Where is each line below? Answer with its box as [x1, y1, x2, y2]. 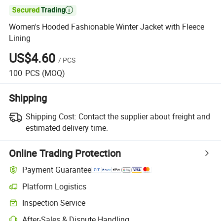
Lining [9, 33, 31, 44]
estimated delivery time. [25, 122, 108, 133]
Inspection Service [22, 197, 86, 209]
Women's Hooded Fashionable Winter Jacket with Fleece [9, 21, 205, 33]
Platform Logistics [22, 181, 87, 192]
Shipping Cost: [25, 110, 76, 122]
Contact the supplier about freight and [78, 110, 210, 122]
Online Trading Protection [9, 146, 121, 160]
